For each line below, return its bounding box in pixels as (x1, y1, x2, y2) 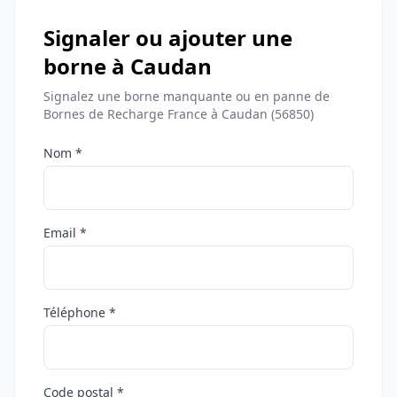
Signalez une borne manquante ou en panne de (43, 88, 330, 105)
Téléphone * (43, 304, 116, 322)
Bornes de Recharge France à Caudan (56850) (43, 105, 314, 123)
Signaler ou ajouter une (43, 23, 292, 53)
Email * (43, 224, 87, 242)
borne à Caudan (43, 51, 212, 82)
